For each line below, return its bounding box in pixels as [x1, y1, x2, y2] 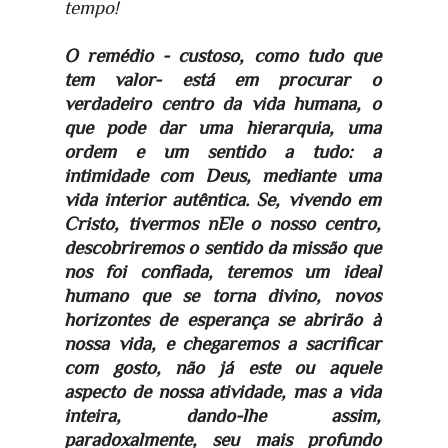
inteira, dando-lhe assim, [64, 405, 381, 427]
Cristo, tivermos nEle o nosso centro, [64, 213, 381, 235]
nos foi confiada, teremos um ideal [64, 261, 381, 283]
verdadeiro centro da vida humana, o [64, 93, 381, 115]
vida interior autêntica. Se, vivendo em [64, 189, 381, 211]
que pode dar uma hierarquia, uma [64, 117, 381, 139]
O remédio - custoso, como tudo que [64, 45, 381, 67]
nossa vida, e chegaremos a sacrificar [64, 333, 381, 355]
